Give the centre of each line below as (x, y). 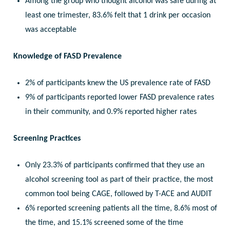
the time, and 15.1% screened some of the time (104, 223)
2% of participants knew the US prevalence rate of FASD (118, 83)
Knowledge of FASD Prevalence (68, 57)
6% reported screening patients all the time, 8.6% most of (121, 209)
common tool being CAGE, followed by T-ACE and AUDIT (118, 194)
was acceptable (51, 30)
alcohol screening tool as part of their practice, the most (119, 180)
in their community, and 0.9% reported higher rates (111, 112)
